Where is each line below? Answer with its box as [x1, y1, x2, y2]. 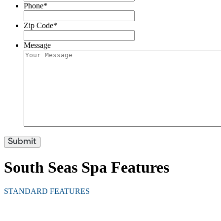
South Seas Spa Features [4, 158, 169, 176]
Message [24, 41, 51, 50]
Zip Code [24, 21, 53, 30]
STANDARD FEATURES [4, 187, 90, 196]
